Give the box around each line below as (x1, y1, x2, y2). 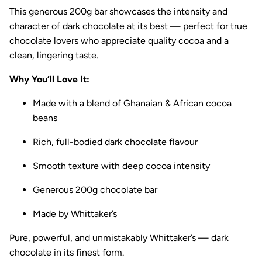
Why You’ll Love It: (9, 73, 89, 85)
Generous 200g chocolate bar (33, 184, 157, 195)
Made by (33, 208, 71, 219)
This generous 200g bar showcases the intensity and (9, 5, 227, 17)
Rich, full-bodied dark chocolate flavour (33, 136, 198, 147)
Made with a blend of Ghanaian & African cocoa (33, 97, 232, 109)
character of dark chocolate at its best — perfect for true (9, 20, 247, 32)
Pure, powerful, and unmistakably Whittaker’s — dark (9, 232, 229, 243)
